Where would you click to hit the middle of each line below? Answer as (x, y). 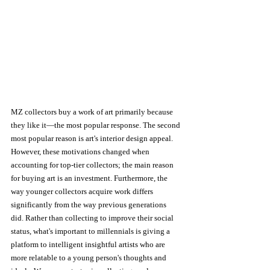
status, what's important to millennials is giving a (91, 231)
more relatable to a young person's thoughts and (89, 258)
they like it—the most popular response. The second (96, 125)
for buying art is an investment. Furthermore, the (90, 178)
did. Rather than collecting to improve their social (93, 218)
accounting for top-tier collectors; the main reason (93, 165)
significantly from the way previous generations (89, 205)
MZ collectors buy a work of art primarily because (93, 112)
